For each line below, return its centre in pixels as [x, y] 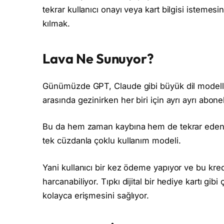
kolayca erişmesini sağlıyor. [96, 195]
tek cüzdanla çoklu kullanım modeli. [112, 141]
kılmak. [56, 23]
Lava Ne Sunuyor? [98, 59]
